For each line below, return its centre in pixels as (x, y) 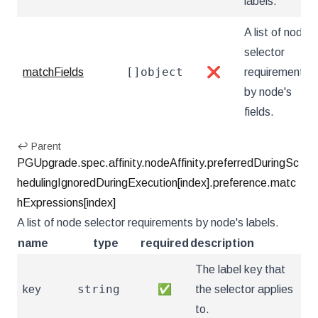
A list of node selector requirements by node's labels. (148, 223)
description (222, 243)
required (165, 243)
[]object (155, 72)
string (99, 289)
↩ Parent (39, 146)
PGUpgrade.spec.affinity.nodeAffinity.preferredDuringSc (158, 163)
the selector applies (244, 289)
